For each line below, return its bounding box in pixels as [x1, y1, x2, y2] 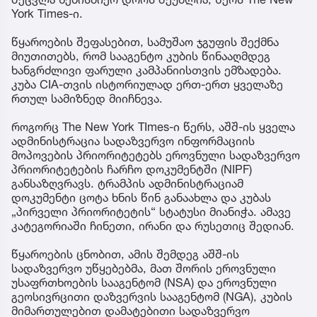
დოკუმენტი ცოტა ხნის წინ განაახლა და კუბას [11, 190, 271, 204]
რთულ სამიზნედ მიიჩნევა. [11, 91, 163, 105]
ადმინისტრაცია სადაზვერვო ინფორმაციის [11, 133, 255, 148]
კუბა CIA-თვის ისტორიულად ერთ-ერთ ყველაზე [11, 76, 283, 91]
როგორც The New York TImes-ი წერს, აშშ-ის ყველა [11, 119, 295, 134]
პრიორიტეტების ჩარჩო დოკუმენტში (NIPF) [11, 161, 252, 176]
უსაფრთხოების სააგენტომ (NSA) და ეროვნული [11, 275, 277, 289]
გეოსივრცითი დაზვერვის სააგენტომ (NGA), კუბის [11, 289, 292, 304]
